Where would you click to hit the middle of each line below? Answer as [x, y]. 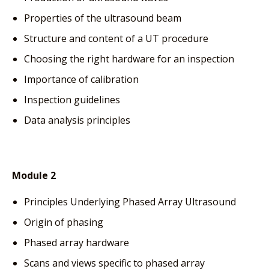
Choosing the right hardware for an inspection [129, 59]
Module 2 [34, 175]
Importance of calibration [81, 79]
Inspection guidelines [72, 99]
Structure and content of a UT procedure [116, 38]
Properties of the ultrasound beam [103, 18]
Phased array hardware [77, 242]
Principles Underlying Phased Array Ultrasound [130, 201]
